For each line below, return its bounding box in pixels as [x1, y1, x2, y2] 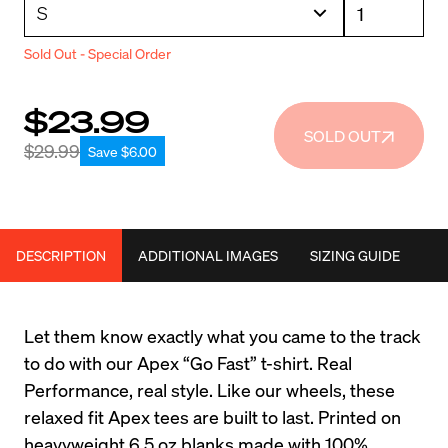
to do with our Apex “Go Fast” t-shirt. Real [24, 351, 352, 374]
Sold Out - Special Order [24, 44, 171, 62]
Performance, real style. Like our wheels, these [24, 378, 395, 401]
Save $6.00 [88, 141, 157, 160]
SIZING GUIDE [310, 246, 400, 264]
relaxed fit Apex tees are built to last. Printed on [24, 405, 401, 428]
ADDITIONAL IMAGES [138, 246, 278, 264]
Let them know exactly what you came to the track [24, 324, 421, 347]
